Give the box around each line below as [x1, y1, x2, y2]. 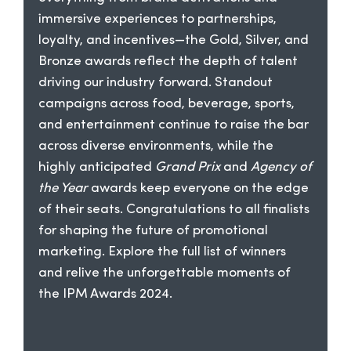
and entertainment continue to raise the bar [38, 118, 309, 132]
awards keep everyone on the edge [88, 181, 309, 195]
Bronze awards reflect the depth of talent [38, 54, 299, 68]
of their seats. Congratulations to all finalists [38, 202, 310, 216]
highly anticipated [38, 160, 156, 174]
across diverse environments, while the [38, 139, 274, 153]
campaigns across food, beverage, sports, [38, 96, 295, 110]
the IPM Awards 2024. [38, 287, 173, 301]
